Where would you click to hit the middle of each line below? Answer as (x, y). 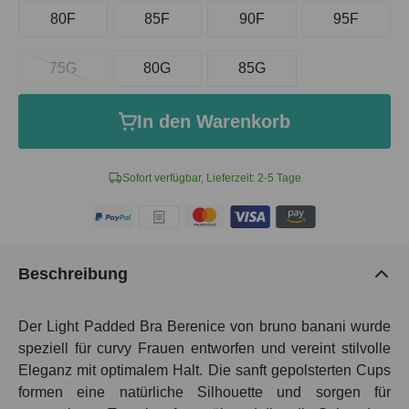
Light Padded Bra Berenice (136, 327)
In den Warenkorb (214, 121)
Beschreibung (73, 274)
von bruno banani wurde (308, 327)
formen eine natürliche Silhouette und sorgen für (204, 393)
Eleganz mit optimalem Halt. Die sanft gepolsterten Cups (204, 371)
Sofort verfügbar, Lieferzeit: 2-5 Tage (211, 178)
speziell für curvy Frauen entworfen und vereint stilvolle (204, 349)
